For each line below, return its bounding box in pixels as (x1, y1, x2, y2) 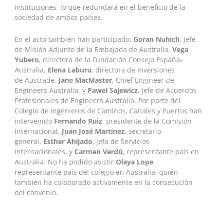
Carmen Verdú (74, 146, 123, 156)
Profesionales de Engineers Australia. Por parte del (15, 95, 181, 105)
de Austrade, (15, 75, 58, 85)
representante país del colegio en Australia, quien (15, 167, 178, 177)
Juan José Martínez (62, 126, 125, 136)
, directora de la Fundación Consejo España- (39, 54, 182, 64)
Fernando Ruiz (54, 116, 102, 126)
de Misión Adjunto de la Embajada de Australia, (15, 44, 172, 54)
